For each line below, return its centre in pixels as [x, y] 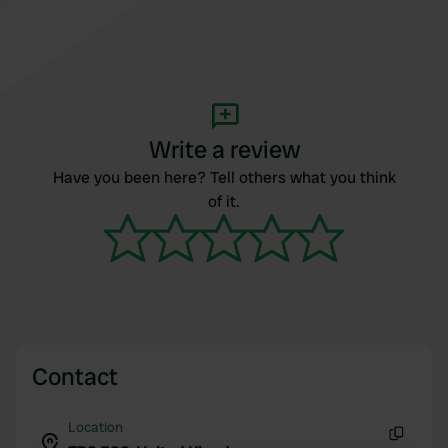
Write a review [224, 149]
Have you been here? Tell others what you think [224, 177]
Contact [75, 376]
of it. [224, 201]
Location [95, 427]
